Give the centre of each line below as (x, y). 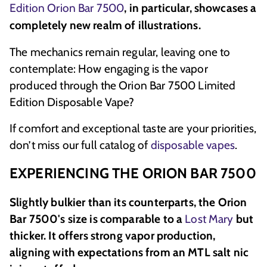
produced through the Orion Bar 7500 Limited (123, 86)
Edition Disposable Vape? (72, 102)
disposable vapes (193, 145)
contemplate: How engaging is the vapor (109, 69)
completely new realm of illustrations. (105, 25)
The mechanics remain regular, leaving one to (120, 52)
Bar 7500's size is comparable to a (97, 219)
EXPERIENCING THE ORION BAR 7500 (133, 173)
